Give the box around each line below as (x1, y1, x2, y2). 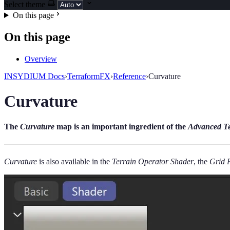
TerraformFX (67, 71, 110, 81)
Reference (113, 71, 146, 81)
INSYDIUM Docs (4, 71, 65, 81)
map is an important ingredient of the (54, 122, 188, 131)
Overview (25, 54, 57, 63)
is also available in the (37, 157, 112, 166)
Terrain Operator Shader (112, 157, 194, 166)
